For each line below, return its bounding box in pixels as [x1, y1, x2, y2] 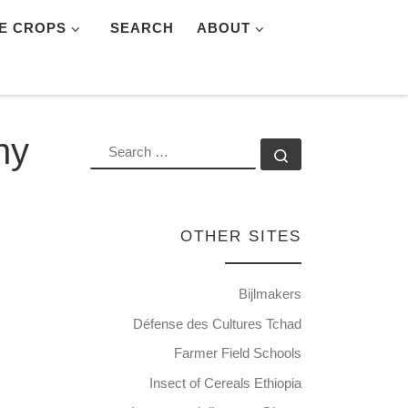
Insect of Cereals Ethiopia [149, 374, 301, 391]
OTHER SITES [180, 227, 301, 245]
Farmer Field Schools [174, 345, 301, 362]
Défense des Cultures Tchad [133, 315, 301, 331]
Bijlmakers [239, 286, 301, 302]
